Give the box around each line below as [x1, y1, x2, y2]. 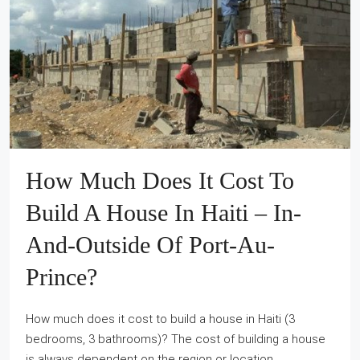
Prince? [26, 264, 97, 291]
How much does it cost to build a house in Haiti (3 [26, 312, 295, 327]
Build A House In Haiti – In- [26, 199, 301, 227]
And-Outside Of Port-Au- [26, 231, 275, 259]
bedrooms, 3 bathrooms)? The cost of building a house [26, 332, 325, 347]
